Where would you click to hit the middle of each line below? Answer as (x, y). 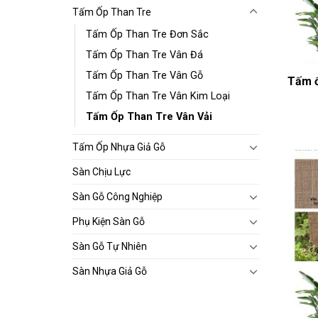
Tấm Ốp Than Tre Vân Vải (149, 116)
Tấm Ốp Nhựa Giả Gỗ (119, 147)
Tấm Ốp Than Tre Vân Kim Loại (158, 96)
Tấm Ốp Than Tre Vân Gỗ (144, 75)
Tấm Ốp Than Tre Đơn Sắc (147, 34)
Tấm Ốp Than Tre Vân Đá (144, 55)
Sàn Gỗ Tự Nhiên (110, 246)
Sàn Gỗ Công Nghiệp (117, 196)
